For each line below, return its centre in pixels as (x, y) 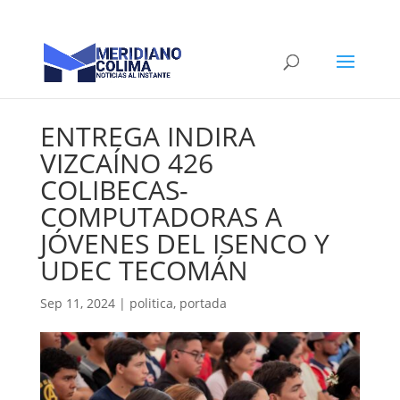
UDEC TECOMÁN (144, 270)
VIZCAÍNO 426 (126, 163)
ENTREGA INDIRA (147, 136)
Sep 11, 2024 (77, 303)
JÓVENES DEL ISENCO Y (184, 243)
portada (203, 303)
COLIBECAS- (114, 190)
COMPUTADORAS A (161, 217)
